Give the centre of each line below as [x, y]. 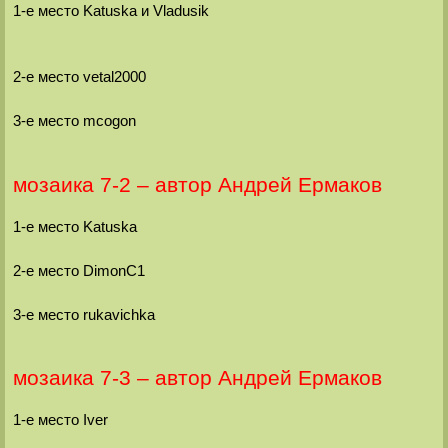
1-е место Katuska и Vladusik [110, 11]
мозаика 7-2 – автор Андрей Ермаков [197, 184]
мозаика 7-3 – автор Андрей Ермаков [197, 378]
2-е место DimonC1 [78, 270]
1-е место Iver [60, 420]
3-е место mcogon [74, 121]
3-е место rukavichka [83, 314]
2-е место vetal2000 [79, 77]
